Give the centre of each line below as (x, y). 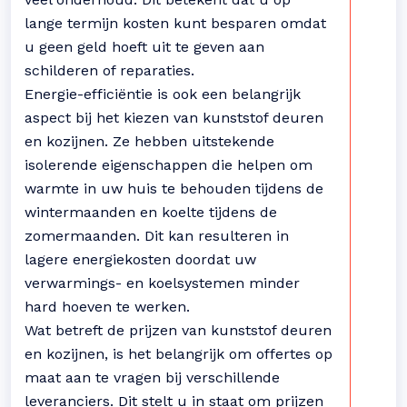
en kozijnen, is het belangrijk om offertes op (179, 354)
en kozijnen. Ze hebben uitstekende (149, 141)
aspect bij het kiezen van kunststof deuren (174, 118)
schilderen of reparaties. (109, 70)
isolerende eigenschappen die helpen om (169, 165)
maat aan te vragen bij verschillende (152, 377)
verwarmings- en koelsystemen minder (162, 283)
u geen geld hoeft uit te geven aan (144, 47)
